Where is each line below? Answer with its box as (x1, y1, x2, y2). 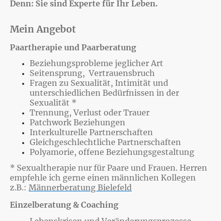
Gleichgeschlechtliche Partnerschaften (30, 137, 181, 147)
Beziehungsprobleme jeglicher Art (30, 58, 163, 69)
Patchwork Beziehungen (30, 117, 125, 128)
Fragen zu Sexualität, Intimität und (30, 78, 168, 88)
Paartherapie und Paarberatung (10, 42, 138, 52)
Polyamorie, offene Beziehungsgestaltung (30, 147, 194, 157)
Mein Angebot (10, 23, 76, 35)
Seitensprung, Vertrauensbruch (30, 68, 157, 78)
